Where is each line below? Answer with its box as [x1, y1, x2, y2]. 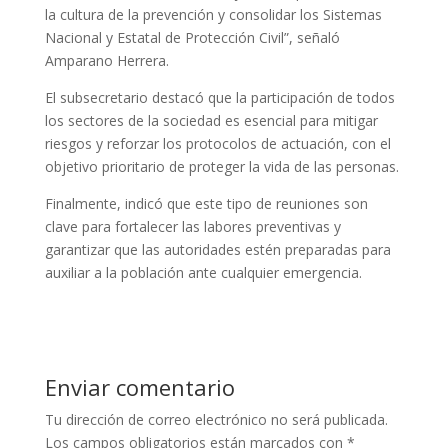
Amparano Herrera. [44, 50, 169, 70]
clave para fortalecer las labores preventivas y [44, 216, 341, 236]
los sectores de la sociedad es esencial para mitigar [44, 110, 378, 130]
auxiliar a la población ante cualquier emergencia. [44, 262, 362, 282]
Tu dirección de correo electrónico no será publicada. [44, 409, 388, 429]
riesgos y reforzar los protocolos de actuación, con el [44, 133, 391, 153]
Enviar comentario [44, 371, 235, 402]
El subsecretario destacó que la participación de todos [44, 87, 395, 107]
